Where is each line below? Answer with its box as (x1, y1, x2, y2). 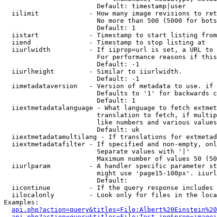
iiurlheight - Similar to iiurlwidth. (4, 68, 182, 75)
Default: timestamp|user (4, 2, 186, 10)
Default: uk (4, 126, 139, 133)
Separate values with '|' (4, 148, 190, 155)
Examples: (4, 199, 39, 206)
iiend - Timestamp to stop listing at (4, 39, 205, 46)
